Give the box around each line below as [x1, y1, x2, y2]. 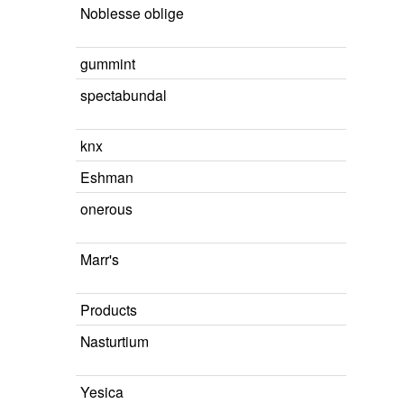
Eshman [80, 167, 133, 187]
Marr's [80, 249, 119, 269]
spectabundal [80, 85, 167, 105]
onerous [80, 198, 133, 218]
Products [80, 299, 137, 319]
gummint [80, 53, 135, 73]
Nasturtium [80, 331, 149, 351]
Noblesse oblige [80, 3, 184, 23]
